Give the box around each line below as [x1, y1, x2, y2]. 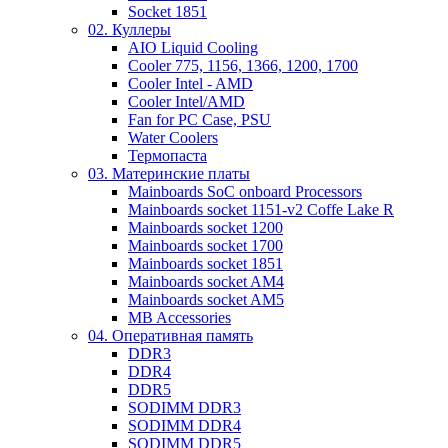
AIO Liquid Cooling [128, 39, 258, 56]
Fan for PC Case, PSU [128, 111, 271, 128]
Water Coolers [128, 129, 218, 146]
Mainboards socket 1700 [128, 237, 283, 254]
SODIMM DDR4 [128, 417, 241, 434]
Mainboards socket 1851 [128, 255, 283, 272]
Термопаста [128, 147, 207, 164]
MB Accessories [128, 309, 231, 326]
